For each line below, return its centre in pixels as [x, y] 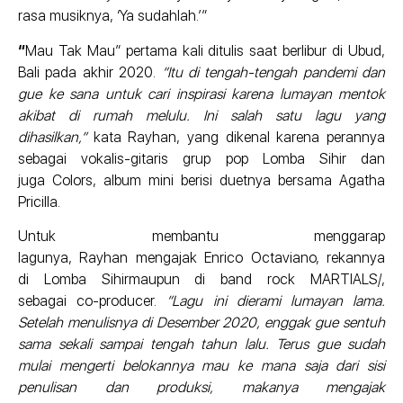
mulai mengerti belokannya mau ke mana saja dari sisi [201, 366]
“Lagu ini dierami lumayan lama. [276, 301]
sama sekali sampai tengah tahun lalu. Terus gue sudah [201, 345]
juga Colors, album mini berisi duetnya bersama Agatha [201, 180]
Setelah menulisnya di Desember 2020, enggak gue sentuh [201, 323]
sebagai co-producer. [93, 301]
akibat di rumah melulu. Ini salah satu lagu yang [201, 115]
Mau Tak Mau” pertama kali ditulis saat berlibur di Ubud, [205, 50]
